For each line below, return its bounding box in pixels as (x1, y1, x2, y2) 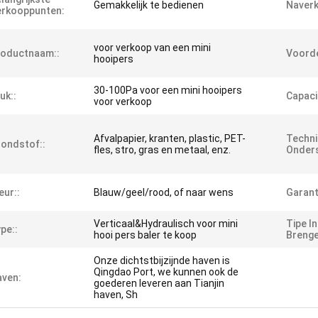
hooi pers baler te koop (94, 229, 197, 241)
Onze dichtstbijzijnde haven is (94, 255, 230, 266)
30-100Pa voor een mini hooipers (94, 84, 242, 96)
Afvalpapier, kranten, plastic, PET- (94, 133, 246, 144)
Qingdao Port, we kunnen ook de (94, 266, 238, 278)
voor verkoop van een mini (94, 42, 211, 53)
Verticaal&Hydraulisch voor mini (94, 218, 238, 229)
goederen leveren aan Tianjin (94, 278, 224, 289)
